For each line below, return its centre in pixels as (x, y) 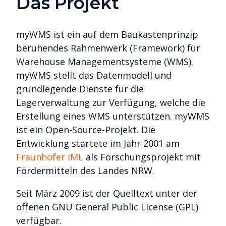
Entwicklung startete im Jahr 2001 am (98, 144)
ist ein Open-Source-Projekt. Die (86, 130)
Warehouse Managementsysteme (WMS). (105, 62)
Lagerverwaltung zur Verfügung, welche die (111, 103)
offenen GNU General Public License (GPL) (107, 207)
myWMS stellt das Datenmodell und (94, 75)
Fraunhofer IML (50, 157)
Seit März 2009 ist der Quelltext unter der (107, 193)
